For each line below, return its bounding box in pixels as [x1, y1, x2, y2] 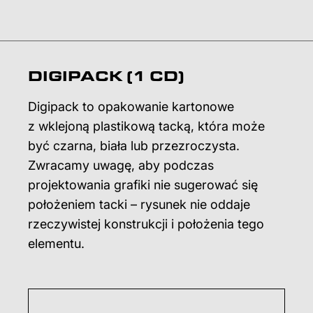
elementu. [28, 236, 85, 251]
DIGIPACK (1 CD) [28, 66, 184, 86]
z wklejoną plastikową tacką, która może [28, 119, 265, 133]
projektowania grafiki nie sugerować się [28, 177, 258, 192]
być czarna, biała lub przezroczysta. [28, 138, 240, 153]
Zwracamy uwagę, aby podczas [28, 158, 214, 173]
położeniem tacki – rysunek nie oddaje [28, 197, 250, 212]
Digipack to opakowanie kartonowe [28, 99, 234, 114]
